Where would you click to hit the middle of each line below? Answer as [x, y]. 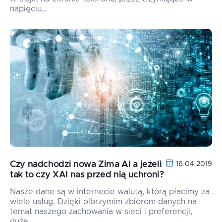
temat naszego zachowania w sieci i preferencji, [101, 212]
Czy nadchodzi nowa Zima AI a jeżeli [86, 165]
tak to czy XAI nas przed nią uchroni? [87, 175]
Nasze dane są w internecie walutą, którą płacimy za [110, 192]
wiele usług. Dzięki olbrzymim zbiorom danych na [103, 202]
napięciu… [28, 9]
